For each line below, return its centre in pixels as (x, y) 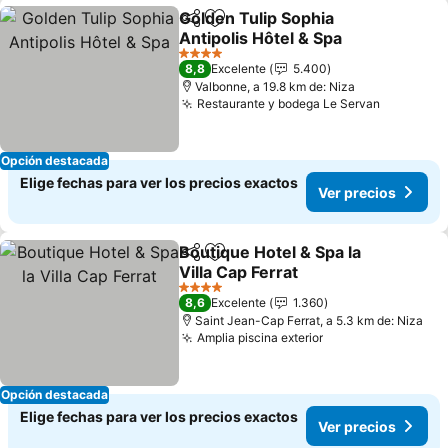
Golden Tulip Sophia (257, 18)
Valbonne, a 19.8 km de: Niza (275, 86)
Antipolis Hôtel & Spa (261, 38)
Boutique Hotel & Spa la (270, 252)
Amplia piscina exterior (260, 337)
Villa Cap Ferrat (239, 272)
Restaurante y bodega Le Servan (289, 103)
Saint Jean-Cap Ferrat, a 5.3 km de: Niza (309, 320)
